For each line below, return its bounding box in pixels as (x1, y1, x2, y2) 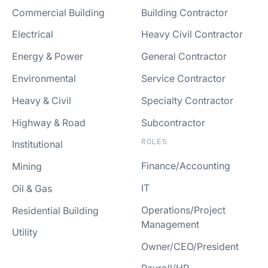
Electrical (12, 28, 53, 41)
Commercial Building (12, 6, 105, 19)
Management (141, 218, 199, 230)
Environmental (12, 72, 76, 84)
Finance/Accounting (141, 160, 230, 172)
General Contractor (141, 50, 227, 63)
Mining (12, 160, 42, 173)
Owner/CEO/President (141, 240, 239, 252)
